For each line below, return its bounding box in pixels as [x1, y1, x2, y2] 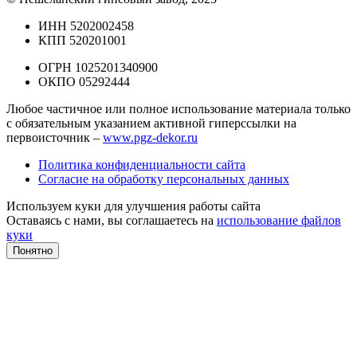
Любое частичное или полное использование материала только [6, 102, 351, 116]
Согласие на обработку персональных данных [38, 172, 289, 186]
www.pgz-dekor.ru [103, 131, 198, 145]
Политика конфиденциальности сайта [38, 158, 245, 172]
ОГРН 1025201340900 [38, 61, 158, 75]
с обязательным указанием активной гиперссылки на [6, 116, 296, 131]
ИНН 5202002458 [38, 19, 134, 33]
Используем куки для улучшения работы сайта [6, 199, 261, 214]
